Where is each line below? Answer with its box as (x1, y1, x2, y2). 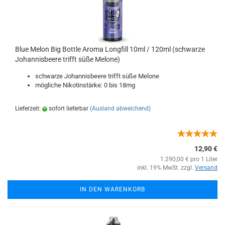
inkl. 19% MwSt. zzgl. (137, 164, 195, 171)
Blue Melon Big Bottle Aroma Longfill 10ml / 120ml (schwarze (15, 45, 205, 53)
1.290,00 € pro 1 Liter (160, 156, 217, 163)
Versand (195, 164, 217, 171)
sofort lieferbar (47, 105, 88, 112)
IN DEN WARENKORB (80, 186, 145, 193)
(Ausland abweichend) (90, 105, 151, 112)
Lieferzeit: (15, 105, 42, 112)
